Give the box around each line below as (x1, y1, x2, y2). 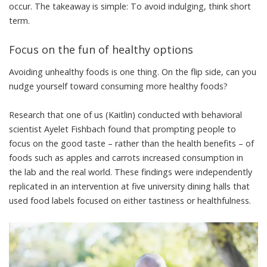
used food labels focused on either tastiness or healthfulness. (9, 195, 251, 207)
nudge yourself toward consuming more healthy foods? (9, 80, 228, 92)
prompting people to (153, 123, 236, 135)
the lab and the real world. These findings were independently (9, 166, 252, 178)
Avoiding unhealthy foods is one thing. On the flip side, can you (9, 66, 256, 78)
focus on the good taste (9, 138, 105, 150)
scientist (9, 123, 44, 135)
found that (105, 123, 153, 135)
